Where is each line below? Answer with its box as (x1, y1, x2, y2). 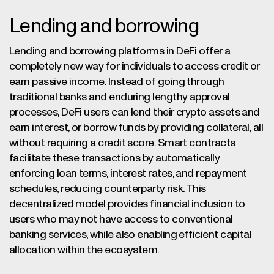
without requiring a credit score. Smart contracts (9, 138, 235, 149)
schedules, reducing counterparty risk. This (9, 183, 206, 194)
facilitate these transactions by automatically (9, 153, 220, 164)
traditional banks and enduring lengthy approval (9, 92, 230, 103)
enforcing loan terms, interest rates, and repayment (9, 168, 247, 179)
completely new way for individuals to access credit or (9, 61, 260, 72)
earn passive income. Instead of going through (9, 76, 224, 87)
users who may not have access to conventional (9, 214, 233, 225)
